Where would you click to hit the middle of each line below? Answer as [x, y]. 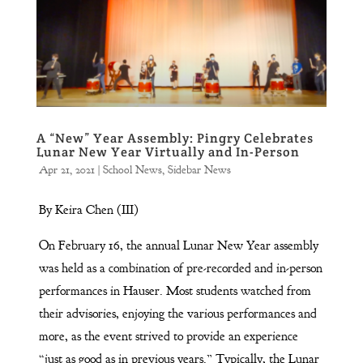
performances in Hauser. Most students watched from [175, 291]
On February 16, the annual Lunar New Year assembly [178, 246]
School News [132, 170]
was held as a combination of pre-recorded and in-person [180, 269]
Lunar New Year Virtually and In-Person [168, 152]
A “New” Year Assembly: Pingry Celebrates [175, 139]
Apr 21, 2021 [66, 170]
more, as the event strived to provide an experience [168, 337]
